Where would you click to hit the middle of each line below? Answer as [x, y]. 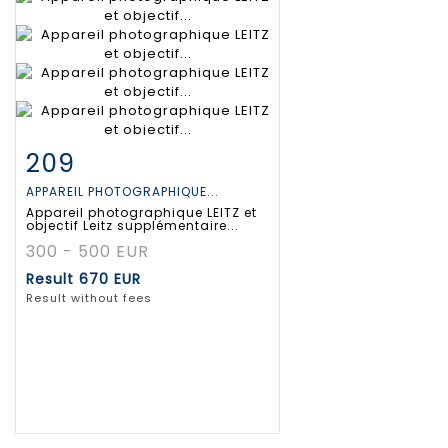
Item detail [89, 160]
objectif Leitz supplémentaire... [132, 226]
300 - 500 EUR [87, 252]
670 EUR [110, 279]
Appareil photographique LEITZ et [141, 213]
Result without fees [89, 298]
